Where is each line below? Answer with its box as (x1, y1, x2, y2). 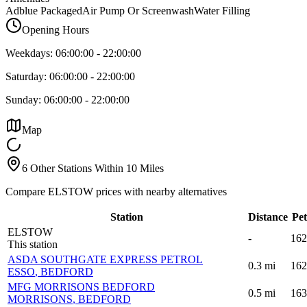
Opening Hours (22, 23, 89, 36)
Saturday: (5, 70, 47, 82)
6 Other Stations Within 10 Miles (22, 162, 164, 174)
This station (8, 238, 58, 250)
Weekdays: (5, 47, 53, 59)
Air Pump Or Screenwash (82, 4, 194, 16)
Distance (248, 210, 288, 223)
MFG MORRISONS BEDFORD (8, 280, 155, 293)
